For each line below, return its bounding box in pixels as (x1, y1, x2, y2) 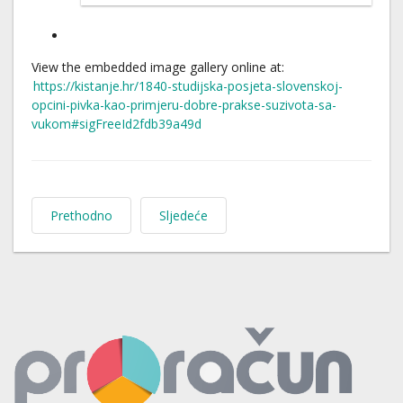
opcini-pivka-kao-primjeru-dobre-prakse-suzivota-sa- (31, 95, 336, 113)
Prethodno (50, 206, 112, 224)
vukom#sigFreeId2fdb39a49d (31, 114, 201, 132)
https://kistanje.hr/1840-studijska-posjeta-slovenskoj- (33, 76, 343, 94)
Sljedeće (159, 206, 208, 224)
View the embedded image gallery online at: (31, 58, 284, 76)
